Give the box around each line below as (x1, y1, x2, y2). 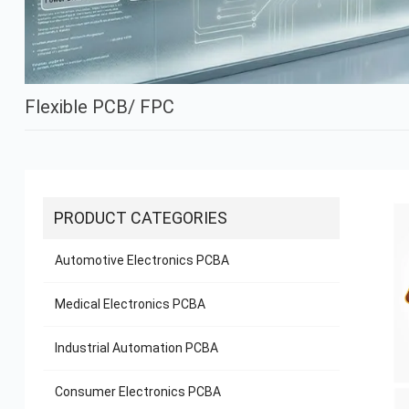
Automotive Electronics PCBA (54, 253, 229, 268)
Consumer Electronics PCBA (54, 384, 221, 400)
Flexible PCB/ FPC (24, 96, 174, 119)
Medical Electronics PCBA (54, 297, 205, 312)
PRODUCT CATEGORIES (53, 208, 227, 228)
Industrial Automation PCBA (54, 341, 218, 356)
